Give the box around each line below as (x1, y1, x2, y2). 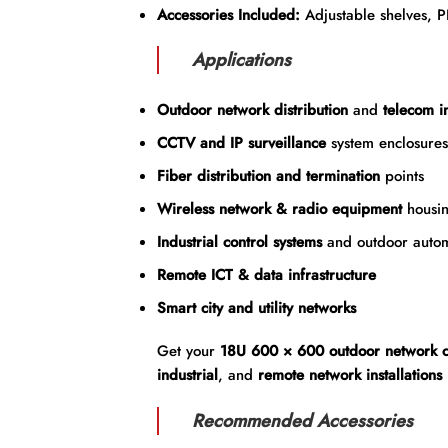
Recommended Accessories (192, 407, 419, 434)
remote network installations (257, 364, 442, 387)
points (379, 164, 424, 187)
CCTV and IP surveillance (156, 131, 326, 154)
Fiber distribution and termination (156, 164, 380, 187)
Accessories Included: (156, 3, 300, 26)
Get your (156, 340, 220, 363)
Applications (192, 47, 292, 74)
